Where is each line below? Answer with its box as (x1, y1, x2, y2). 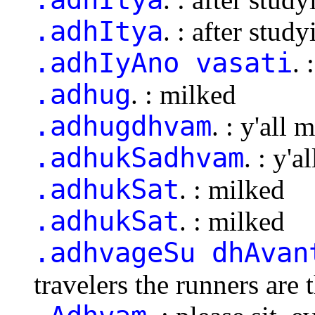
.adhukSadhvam (34, 141, 244, 174)
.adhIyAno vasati (34, 46, 292, 79)
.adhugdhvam (34, 110, 212, 142)
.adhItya (34, 15, 163, 47)
